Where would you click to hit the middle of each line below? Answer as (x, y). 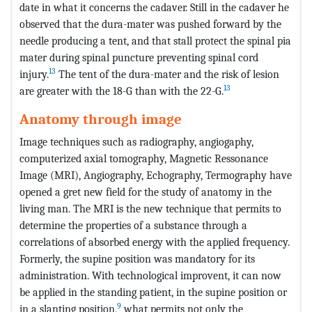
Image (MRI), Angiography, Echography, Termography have (156, 175)
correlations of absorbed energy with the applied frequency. (155, 242)
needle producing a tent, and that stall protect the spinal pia (155, 40)
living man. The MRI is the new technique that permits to (150, 208)
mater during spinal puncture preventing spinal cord (139, 57)
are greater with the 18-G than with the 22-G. (122, 91)
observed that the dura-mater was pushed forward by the (150, 24)
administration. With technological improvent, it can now (150, 275)
